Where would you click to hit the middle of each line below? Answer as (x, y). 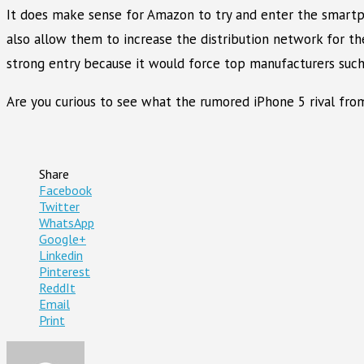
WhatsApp (67, 222)
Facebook (65, 190)
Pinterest (65, 271)
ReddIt (57, 287)
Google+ (63, 238)
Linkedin (61, 255)
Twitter (59, 206)
